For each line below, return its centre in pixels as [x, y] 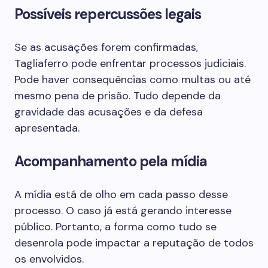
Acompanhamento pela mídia [111, 161]
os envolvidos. [49, 259]
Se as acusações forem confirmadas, [106, 47]
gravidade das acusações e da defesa [109, 112]
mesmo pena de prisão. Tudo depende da [118, 96]
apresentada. [47, 128]
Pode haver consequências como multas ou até [133, 80]
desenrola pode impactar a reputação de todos [134, 243]
